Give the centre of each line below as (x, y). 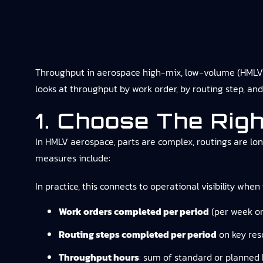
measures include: (73, 158)
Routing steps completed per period (138, 234)
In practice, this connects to (93, 186)
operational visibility (193, 186)
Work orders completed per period (134, 211)
